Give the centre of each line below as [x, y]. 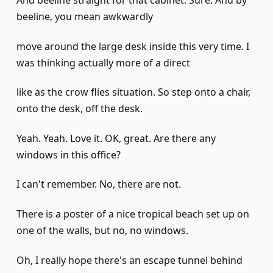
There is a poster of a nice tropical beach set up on [133, 214]
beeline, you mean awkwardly [85, 17]
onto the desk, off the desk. [80, 109]
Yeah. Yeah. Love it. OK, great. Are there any [116, 138]
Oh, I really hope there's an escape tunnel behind [129, 260]
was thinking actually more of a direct [103, 62]
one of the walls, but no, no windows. [102, 231]
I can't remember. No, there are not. [99, 184]
